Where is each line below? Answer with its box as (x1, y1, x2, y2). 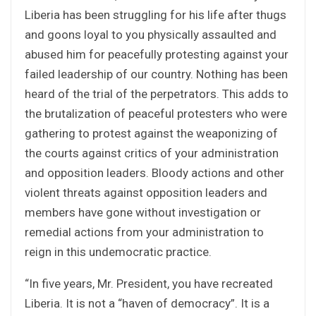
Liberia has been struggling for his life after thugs (25, 7, 286, 22)
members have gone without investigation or (25, 205, 261, 219)
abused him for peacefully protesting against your (25, 47, 288, 61)
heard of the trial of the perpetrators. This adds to (25, 86, 288, 101)
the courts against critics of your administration (25, 145, 279, 160)
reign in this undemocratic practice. (25, 244, 212, 259)
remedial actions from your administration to (25, 224, 264, 239)
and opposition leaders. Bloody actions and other (25, 165, 284, 180)
